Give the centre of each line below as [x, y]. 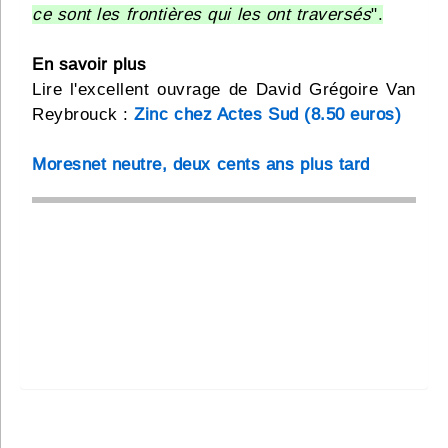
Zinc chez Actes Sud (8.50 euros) [268, 115]
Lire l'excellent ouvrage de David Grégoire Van [224, 90]
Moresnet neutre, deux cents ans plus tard [201, 165]
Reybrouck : [83, 115]
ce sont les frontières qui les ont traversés [202, 15]
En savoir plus [89, 65]
